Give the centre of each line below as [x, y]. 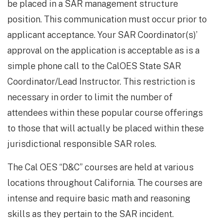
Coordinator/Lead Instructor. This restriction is [101, 82]
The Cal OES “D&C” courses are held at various [100, 167]
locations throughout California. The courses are [105, 183]
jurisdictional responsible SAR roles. [82, 144]
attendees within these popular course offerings [105, 113]
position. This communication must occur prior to [107, 19]
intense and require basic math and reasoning [99, 199]
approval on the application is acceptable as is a [103, 51]
